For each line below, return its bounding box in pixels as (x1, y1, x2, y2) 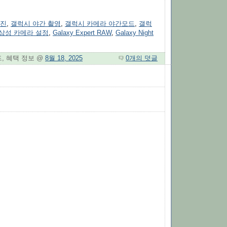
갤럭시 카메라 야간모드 (65, 20, 135, 28)
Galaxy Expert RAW (53, 29, 111, 37)
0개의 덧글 (126, 54, 158, 62)
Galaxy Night (116, 29, 154, 37)
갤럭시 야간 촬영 (11, 20, 61, 28)
